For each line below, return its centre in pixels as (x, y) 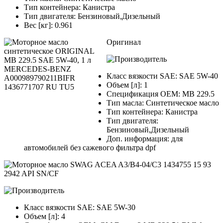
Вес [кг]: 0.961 (48, 25)
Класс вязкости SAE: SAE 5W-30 (80, 208)
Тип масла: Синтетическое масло (163, 103)
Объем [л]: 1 (127, 85)
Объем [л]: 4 (45, 217)
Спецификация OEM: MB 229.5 (161, 94)
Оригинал (124, 42)
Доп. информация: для (145, 139)
